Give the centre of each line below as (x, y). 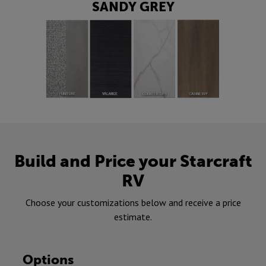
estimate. (133, 216)
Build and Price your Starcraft (133, 161)
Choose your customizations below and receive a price (133, 202)
